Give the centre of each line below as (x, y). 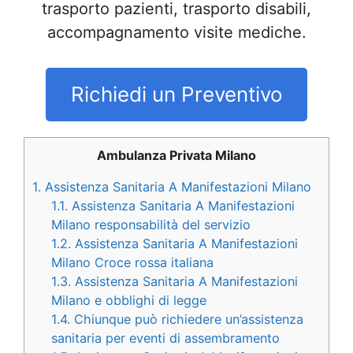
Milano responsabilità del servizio (151, 225)
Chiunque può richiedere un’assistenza (187, 320)
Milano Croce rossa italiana (133, 263)
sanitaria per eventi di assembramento (166, 338)
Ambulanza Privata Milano (176, 155)
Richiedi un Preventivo (176, 94)
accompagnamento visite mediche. (176, 32)
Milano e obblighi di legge (129, 301)
